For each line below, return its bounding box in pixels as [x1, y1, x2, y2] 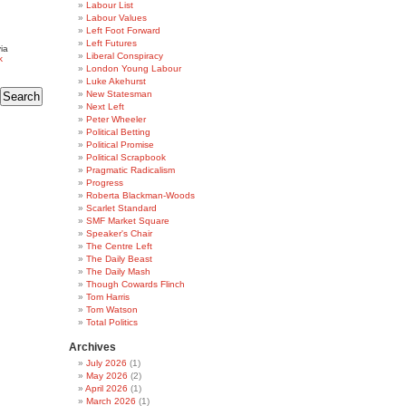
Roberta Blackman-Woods [86, 190, 195, 200]
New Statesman [86, 89, 152, 99]
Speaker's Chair [86, 228, 152, 238]
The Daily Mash [86, 266, 150, 276]
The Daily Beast [86, 254, 152, 264]
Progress [86, 178, 123, 188]
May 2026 [86, 371, 128, 381]
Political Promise [86, 140, 154, 150]
